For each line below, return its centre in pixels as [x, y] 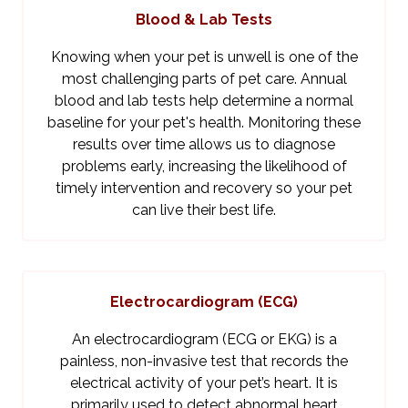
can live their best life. [204, 210]
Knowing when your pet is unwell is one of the [204, 57]
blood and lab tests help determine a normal [204, 101]
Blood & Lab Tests [204, 20]
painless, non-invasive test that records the [204, 362]
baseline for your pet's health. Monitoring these [204, 123]
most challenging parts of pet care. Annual [204, 79]
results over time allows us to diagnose [204, 145]
